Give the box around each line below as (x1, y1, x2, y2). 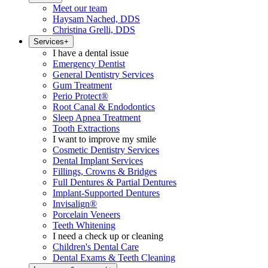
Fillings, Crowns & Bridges (53, 166, 157, 176)
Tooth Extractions (53, 123, 120, 133)
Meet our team (53, 3, 107, 13)
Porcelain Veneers (53, 209, 120, 220)
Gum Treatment (53, 80, 112, 90)
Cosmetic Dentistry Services (53, 145, 159, 155)
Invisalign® (53, 199, 97, 209)
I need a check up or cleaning (53, 231, 163, 241)
